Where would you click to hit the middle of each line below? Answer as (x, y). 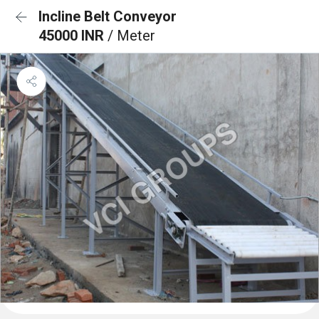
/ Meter (131, 36)
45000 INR (73, 36)
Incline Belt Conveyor (108, 16)
